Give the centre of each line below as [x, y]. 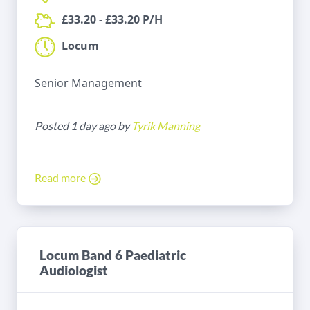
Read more [61, 177]
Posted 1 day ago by [83, 126]
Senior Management [88, 83]
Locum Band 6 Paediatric [113, 255]
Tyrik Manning [166, 126]
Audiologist [74, 271]
